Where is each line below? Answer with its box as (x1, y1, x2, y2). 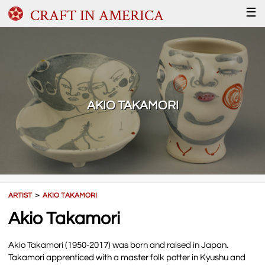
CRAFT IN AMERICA (30, 5, 164, 25)
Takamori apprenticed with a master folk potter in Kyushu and (8, 253, 246, 262)
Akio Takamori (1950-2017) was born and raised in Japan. (8, 240, 229, 250)
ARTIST (8, 191, 33, 199)
